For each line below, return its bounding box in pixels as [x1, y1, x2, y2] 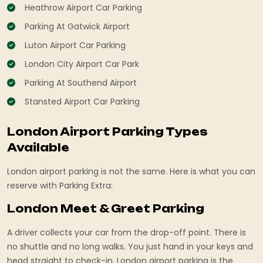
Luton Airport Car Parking [25, 39, 126, 51]
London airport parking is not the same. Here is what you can [7, 166, 255, 178]
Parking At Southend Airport [25, 76, 137, 89]
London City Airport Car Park [25, 58, 139, 70]
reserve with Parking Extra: [7, 180, 113, 192]
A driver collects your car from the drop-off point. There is [7, 226, 246, 238]
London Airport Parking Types [7, 125, 208, 139]
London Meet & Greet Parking [7, 201, 204, 215]
